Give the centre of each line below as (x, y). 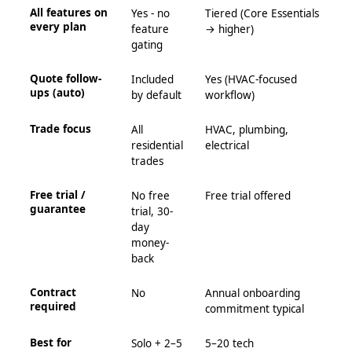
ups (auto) (57, 93)
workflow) (230, 95)
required (53, 306)
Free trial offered (248, 196)
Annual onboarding (253, 293)
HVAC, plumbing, (247, 130)
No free (150, 196)
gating (147, 45)
